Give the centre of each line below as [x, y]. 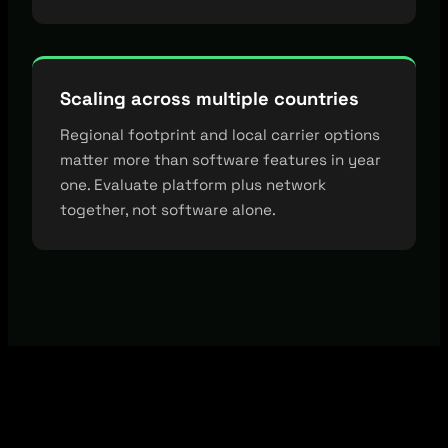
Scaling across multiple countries [209, 98]
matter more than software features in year [220, 159]
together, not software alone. [168, 209]
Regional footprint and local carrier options [220, 134]
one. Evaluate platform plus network [193, 184]
